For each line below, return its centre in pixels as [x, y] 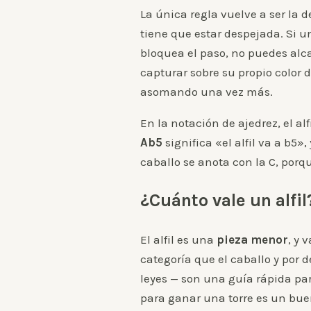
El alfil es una [178, 240]
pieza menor [252, 240]
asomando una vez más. [207, 92]
